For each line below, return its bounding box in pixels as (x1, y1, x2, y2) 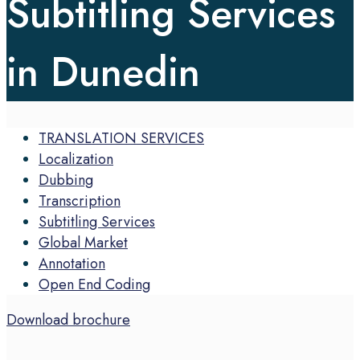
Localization (39, 149, 113, 170)
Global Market (39, 232, 128, 253)
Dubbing (39, 170, 93, 190)
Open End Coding (39, 274, 150, 295)
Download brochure (6, 309, 130, 330)
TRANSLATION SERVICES (39, 128, 204, 149)
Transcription (39, 190, 121, 211)
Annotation (39, 253, 105, 274)
